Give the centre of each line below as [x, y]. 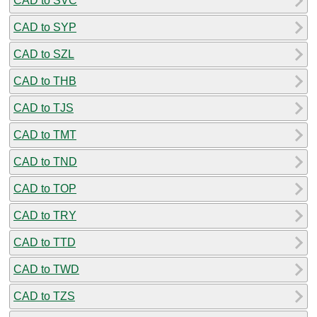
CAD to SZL [44, 54]
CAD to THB [45, 81]
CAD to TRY [45, 215]
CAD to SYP [45, 27]
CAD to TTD [45, 242]
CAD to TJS [44, 108]
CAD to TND [45, 161]
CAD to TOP [45, 188]
